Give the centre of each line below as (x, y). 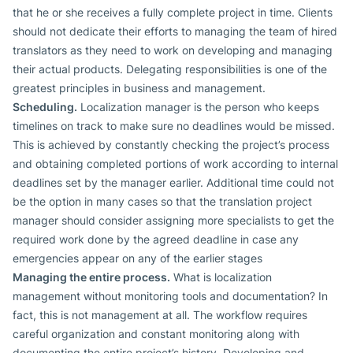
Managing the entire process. (91, 277)
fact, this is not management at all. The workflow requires (160, 315)
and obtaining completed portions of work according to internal (175, 164)
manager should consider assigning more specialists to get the (173, 221)
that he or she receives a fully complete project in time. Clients (173, 13)
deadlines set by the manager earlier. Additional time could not (173, 183)
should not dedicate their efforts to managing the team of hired (175, 32)
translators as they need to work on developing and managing (173, 50)
